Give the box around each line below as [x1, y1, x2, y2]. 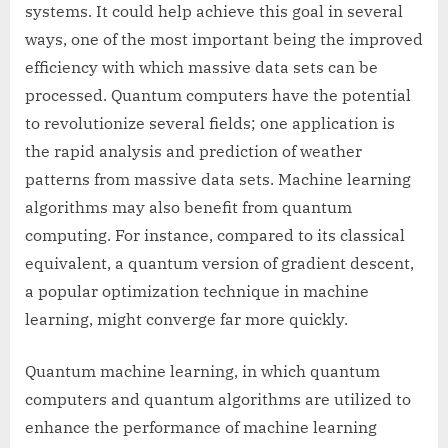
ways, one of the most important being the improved [25, 29, 423, 50]
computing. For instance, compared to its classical [25, 225, 405, 246]
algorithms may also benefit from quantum [25, 197, 352, 218]
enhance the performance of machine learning [25, 417, 377, 438]
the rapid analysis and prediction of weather [25, 141, 362, 162]
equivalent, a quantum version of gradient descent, [25, 253, 414, 274]
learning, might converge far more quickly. [25, 309, 348, 330]
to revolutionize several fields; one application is [25, 113, 395, 134]
